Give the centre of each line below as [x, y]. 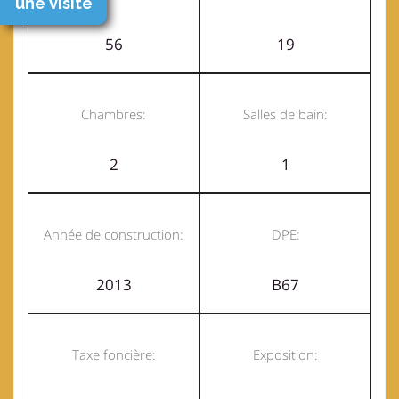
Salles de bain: [285, 114]
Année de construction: [114, 235]
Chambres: [114, 114]
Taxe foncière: [114, 355]
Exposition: [285, 355]
